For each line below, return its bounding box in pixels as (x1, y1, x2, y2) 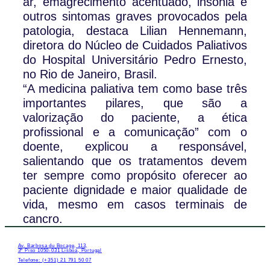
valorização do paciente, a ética (23, 111, 247, 125)
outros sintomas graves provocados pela (23, 10, 247, 24)
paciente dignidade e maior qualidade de (23, 183, 247, 197)
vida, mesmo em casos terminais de (23, 198, 247, 212)
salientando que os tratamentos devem (23, 154, 247, 168)
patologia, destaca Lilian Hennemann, (23, 24, 247, 38)
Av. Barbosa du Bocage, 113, (17, 242, 88, 248)
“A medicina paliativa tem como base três (23, 82, 247, 96)
